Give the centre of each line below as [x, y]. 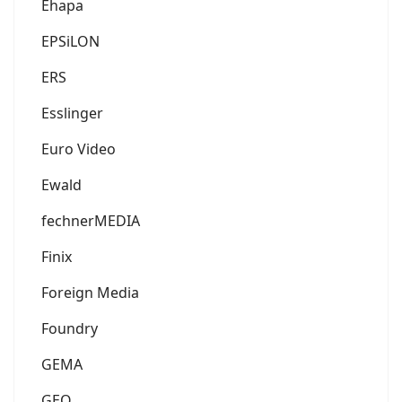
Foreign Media [90, 292]
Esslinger [72, 113]
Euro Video [79, 149]
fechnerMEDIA [91, 220]
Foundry [70, 328]
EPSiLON [70, 41]
